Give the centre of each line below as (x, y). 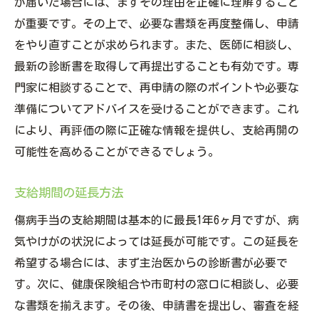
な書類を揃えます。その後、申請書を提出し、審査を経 (157, 306)
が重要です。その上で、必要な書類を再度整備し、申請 (157, 24)
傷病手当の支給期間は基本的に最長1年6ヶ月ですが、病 (157, 220)
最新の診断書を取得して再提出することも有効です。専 (157, 67)
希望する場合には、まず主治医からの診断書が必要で (151, 263)
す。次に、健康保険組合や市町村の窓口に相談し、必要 (157, 284)
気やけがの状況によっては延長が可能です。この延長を (157, 242)
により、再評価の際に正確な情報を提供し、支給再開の (157, 131)
